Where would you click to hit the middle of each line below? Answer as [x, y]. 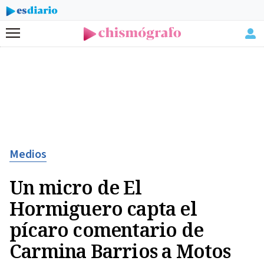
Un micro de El [75, 187]
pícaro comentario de [107, 230]
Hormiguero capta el [103, 208]
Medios [28, 154]
